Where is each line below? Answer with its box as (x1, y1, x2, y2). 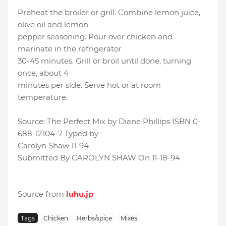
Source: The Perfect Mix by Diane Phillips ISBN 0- (18, 117, 201, 127)
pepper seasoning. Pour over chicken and (18, 32, 173, 42)
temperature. (18, 92, 68, 102)
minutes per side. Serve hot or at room (18, 80, 161, 90)
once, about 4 (18, 68, 69, 78)
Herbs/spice (77, 214, 112, 222)
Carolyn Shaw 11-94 (18, 141, 89, 151)
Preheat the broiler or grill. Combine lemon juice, (18, 8, 200, 18)
